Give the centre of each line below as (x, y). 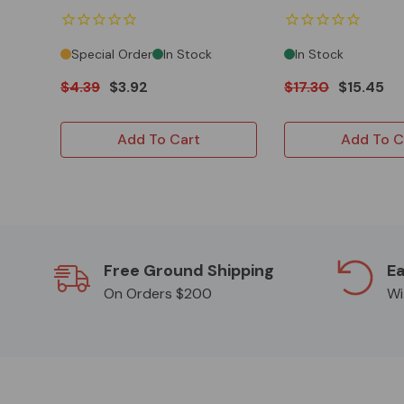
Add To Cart (159, 140)
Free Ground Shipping (189, 271)
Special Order (112, 55)
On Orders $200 (158, 294)
